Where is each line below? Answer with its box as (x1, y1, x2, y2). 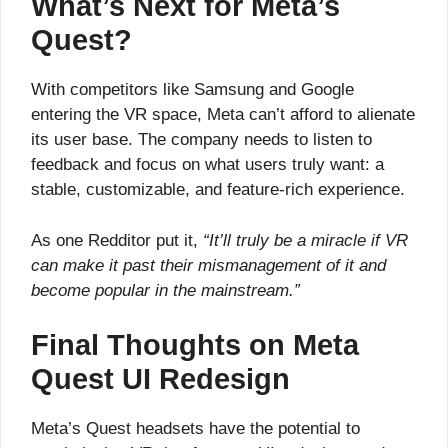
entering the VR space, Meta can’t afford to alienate (31, 105, 415, 124)
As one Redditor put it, (31, 230, 203, 250)
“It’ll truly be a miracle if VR (203, 230, 408, 250)
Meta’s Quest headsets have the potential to (31, 419, 360, 438)
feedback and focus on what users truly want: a (31, 155, 384, 174)
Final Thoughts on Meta (31, 329, 359, 361)
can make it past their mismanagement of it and (31, 255, 386, 275)
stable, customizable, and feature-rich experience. (31, 180, 405, 199)
